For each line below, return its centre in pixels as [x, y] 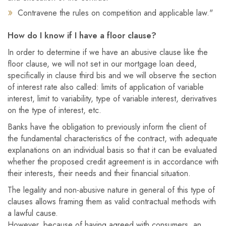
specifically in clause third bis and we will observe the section [112, 75]
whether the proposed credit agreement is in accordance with [113, 162]
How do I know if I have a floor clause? [82, 36]
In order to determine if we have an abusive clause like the [108, 52]
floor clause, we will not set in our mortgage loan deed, [102, 64]
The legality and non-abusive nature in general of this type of [111, 190]
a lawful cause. [33, 213]
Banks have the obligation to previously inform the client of [107, 127]
